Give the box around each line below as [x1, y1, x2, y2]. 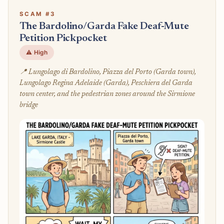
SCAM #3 [19, 10, 56, 17]
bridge [19, 101, 38, 109]
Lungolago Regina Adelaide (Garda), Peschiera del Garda [19, 79, 192, 87]
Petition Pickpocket [19, 33, 107, 44]
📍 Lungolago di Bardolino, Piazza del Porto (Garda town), [19, 68, 196, 76]
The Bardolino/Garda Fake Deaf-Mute [19, 21, 189, 32]
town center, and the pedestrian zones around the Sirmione [19, 90, 195, 98]
